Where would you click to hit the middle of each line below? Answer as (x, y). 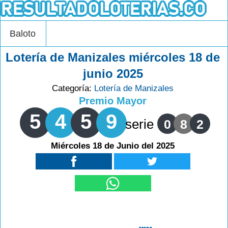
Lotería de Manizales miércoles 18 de (113, 57)
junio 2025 (113, 74)
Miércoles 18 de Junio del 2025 (113, 146)
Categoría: (73, 88)
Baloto (23, 34)
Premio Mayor (113, 101)
